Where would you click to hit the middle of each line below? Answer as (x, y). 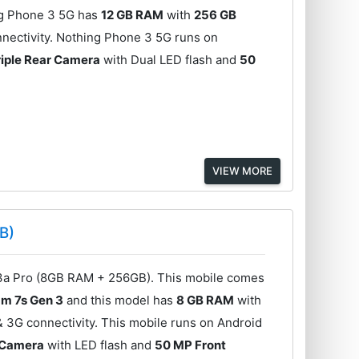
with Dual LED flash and (170, 59)
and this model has (120, 301)
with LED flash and (100, 345)
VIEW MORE (242, 170)
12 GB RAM (133, 14)
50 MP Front (191, 345)
